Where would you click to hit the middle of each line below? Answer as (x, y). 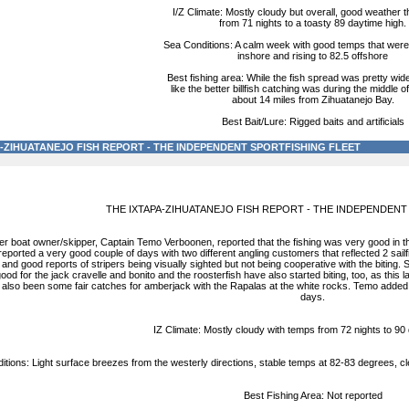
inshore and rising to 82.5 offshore (313, 56)
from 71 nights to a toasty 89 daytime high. (313, 23)
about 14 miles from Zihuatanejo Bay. (313, 100)
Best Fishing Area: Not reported (313, 395)
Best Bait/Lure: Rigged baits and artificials (313, 121)
